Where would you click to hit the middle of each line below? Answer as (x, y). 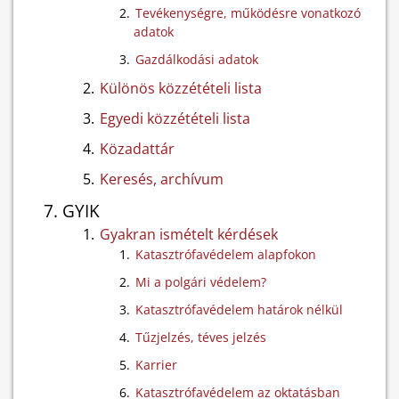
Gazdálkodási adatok (197, 59)
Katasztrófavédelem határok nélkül (239, 309)
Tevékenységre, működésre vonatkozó (248, 13)
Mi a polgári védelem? (201, 282)
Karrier (156, 365)
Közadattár (137, 149)
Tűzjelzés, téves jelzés (201, 337)
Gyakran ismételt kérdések (189, 234)
